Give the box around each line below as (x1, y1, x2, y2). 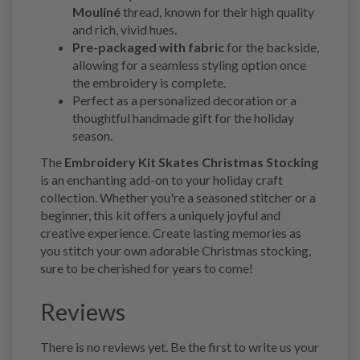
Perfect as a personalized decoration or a (72, 92, 297, 108)
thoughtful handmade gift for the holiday (72, 109, 294, 125)
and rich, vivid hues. (72, 21, 177, 37)
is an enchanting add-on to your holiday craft (40, 171, 283, 187)
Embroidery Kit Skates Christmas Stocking (64, 153, 318, 170)
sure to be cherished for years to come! (40, 260, 253, 276)
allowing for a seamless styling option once (72, 56, 306, 72)
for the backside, (224, 39, 319, 55)
